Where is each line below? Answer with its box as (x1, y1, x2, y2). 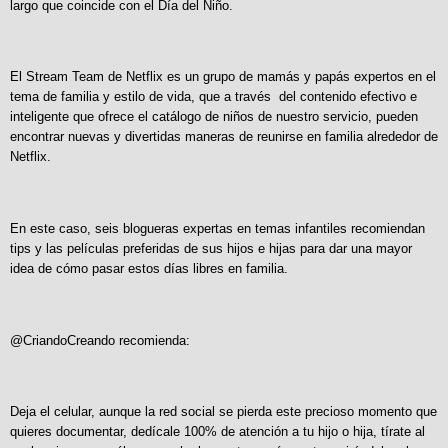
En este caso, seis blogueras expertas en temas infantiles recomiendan (10, 220, 425, 236)
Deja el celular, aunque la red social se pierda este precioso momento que (10, 404, 437, 420)
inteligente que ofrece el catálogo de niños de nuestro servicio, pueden (10, 109, 418, 125)
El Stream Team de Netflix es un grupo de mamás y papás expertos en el (10, 69, 436, 85)
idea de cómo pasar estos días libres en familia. (10, 260, 288, 276)
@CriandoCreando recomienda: (10, 332, 190, 348)
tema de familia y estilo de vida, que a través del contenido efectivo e (10, 89, 417, 105)
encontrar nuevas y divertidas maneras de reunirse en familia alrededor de (10, 129, 438, 145)
